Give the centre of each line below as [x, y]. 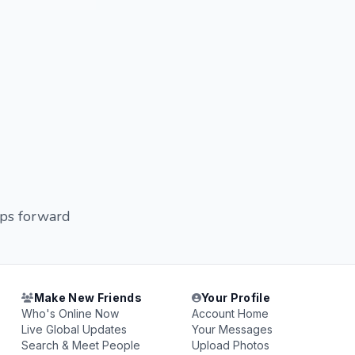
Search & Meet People [81, 345]
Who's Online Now [71, 313]
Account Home [230, 313]
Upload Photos [230, 345]
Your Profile [236, 298]
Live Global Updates [74, 329]
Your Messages [232, 329]
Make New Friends [88, 298]
